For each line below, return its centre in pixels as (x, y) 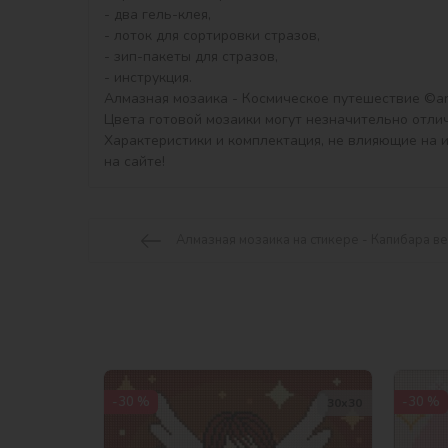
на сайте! (134, 162)
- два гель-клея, (157, 15)
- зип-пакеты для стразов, (191, 57)
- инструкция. (148, 78)
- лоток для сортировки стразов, (212, 36)
